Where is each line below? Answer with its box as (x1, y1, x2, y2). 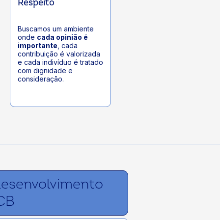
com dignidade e (17, 66, 73, 75)
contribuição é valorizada (17, 50, 100, 58)
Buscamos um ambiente (17, 25, 94, 33)
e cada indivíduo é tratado (17, 58, 103, 67)
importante (17, 41, 57, 50)
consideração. (17, 75, 64, 83)
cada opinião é (36, 33, 88, 42)
